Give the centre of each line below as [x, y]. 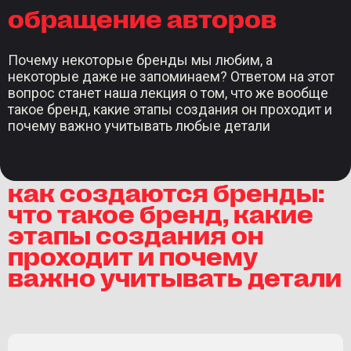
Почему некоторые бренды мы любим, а [140, 60]
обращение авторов [142, 18]
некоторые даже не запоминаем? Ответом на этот [171, 77]
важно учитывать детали [175, 276]
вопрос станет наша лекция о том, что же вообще [168, 93]
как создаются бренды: [166, 192]
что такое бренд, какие [161, 213]
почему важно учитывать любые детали [139, 126]
